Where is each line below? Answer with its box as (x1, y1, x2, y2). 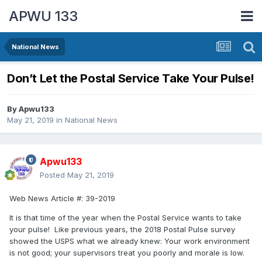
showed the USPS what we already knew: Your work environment (9, 236, 250, 246)
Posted (40, 170, 67, 180)
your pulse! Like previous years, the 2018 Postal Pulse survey (9, 225, 235, 235)
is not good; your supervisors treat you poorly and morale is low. (9, 248, 244, 258)
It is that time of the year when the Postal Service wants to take (9, 213, 242, 223)
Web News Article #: (9, 194, 85, 204)
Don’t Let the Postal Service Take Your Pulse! (7, 71, 254, 86)
